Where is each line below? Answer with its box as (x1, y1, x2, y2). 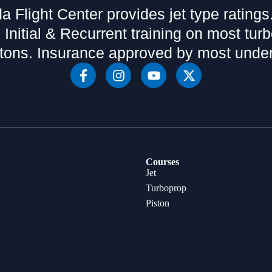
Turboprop (146, 183, 186, 193)
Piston (146, 198, 169, 208)
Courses (146, 157, 179, 167)
